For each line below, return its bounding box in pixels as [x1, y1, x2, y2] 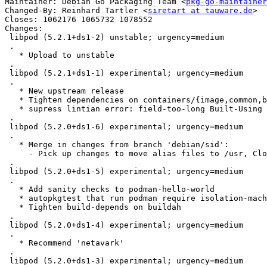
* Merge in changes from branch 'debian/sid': [5, 140, 19, 150]
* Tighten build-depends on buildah [5, 203, 19, 212]
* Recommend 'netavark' [5, 238, 19, 248]
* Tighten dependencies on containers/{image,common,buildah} [5, 95, 19, 105]
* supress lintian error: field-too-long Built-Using [5, 104, 19, 114]
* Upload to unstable [5, 51, 19, 60]
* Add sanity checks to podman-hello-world [5, 185, 19, 194]
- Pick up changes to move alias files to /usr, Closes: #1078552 [5, 149, 29, 159]
